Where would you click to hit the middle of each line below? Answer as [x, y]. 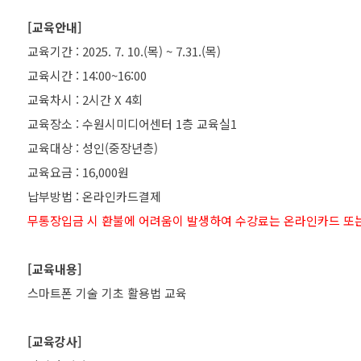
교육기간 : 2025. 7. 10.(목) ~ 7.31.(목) [124, 51]
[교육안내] [55, 27]
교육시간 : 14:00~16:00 [87, 75]
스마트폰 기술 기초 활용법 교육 [107, 293]
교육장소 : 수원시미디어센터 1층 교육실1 [132, 124]
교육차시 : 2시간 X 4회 [85, 100]
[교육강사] [55, 341]
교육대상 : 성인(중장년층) [93, 148]
